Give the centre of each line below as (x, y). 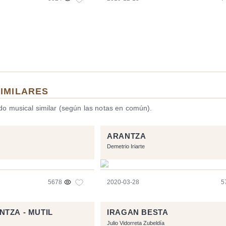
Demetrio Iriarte (126, 146)
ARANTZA (127, 136)
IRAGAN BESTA (138, 213)
